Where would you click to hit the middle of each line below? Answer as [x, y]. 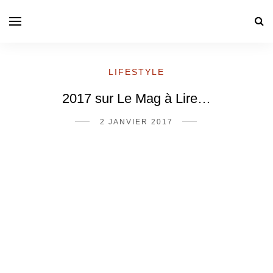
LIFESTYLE [136, 72]
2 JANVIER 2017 [136, 122]
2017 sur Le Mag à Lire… [136, 98]
